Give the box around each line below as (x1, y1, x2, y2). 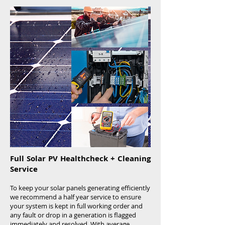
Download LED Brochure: (13, 102, 94, 111)
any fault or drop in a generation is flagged (10, 210, 136, 219)
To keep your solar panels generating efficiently (10, 183, 150, 192)
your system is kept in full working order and (10, 201, 143, 210)
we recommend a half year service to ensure (10, 192, 141, 201)
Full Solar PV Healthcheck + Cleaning (10, 153, 151, 164)
